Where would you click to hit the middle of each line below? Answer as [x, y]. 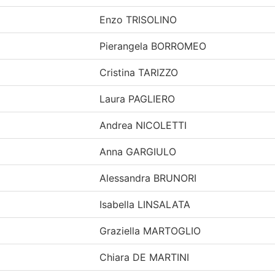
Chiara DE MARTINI [144, 257]
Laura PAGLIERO [137, 99]
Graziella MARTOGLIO [150, 230]
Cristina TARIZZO [139, 72]
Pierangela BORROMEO [153, 46]
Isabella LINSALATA [145, 204]
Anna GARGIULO [138, 151]
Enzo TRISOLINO [138, 19]
